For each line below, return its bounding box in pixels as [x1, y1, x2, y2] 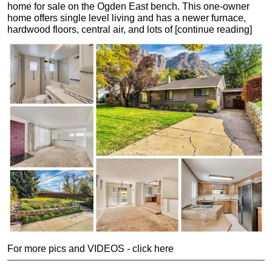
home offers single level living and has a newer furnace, [7, 13, 246, 24]
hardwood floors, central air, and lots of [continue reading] [7, 24, 252, 35]
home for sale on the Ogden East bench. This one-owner [7, 1, 250, 12]
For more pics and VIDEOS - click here [7, 243, 174, 254]
